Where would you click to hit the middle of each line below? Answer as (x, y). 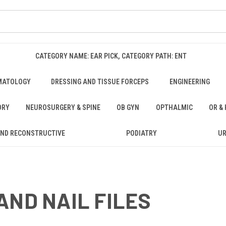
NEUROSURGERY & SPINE (63, 107)
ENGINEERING (190, 82)
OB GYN (128, 107)
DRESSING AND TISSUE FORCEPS (100, 82)
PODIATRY (141, 133)
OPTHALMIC (174, 107)
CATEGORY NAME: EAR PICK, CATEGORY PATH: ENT (111, 56)
